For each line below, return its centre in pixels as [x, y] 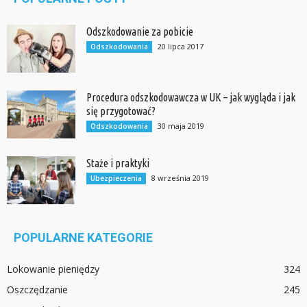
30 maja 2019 [181, 125]
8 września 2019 [180, 177]
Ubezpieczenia [116, 178]
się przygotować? [121, 111]
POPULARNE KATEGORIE [83, 237]
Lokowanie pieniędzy [53, 269]
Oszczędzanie [37, 289]
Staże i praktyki [118, 163]
